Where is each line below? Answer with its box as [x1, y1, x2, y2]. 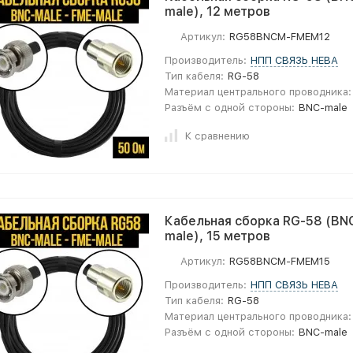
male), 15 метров [165, 229, 270, 243]
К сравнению [185, 129, 250, 142]
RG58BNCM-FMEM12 [229, 31, 331, 43]
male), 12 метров [165, 4, 270, 19]
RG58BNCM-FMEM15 [229, 255, 331, 267]
